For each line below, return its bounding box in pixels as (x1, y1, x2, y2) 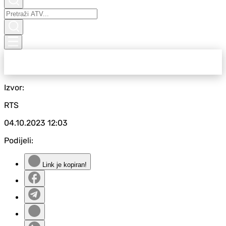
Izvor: (4, 83, 24, 92)
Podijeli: (4, 136, 33, 145)
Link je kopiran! (40, 161, 87, 168)
